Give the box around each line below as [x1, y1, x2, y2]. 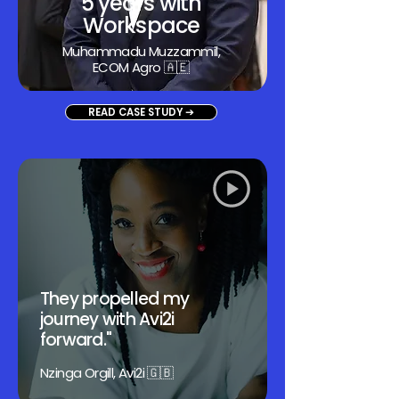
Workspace [83, 11, 199, 40]
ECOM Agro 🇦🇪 [93, 58, 190, 77]
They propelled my [40, 287, 190, 311]
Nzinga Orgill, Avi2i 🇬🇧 [40, 363, 174, 382]
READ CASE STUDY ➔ [88, 105, 194, 119]
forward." [40, 328, 112, 352]
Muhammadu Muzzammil [61, 42, 218, 61]
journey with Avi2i [40, 307, 175, 331]
